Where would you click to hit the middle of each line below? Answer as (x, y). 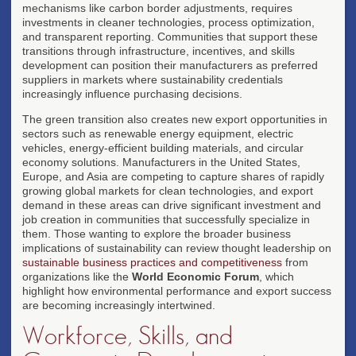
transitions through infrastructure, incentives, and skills (159, 50)
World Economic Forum (195, 276)
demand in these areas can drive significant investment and (172, 205)
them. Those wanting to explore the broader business (157, 233)
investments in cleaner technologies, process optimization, (168, 22)
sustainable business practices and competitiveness (152, 262)
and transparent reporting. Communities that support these (170, 36)
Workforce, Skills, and (128, 336)
